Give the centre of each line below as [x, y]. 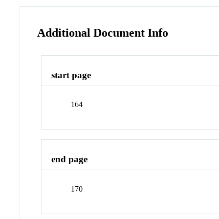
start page [71, 75]
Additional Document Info [103, 33]
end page [70, 159]
